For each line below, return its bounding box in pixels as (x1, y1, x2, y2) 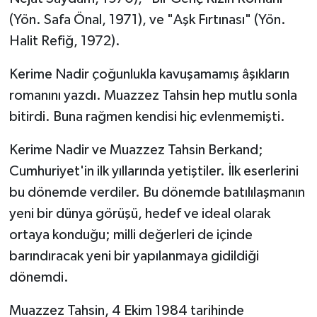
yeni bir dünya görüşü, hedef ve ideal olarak (8, 207, 270, 221)
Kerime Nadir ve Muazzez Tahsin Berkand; (8, 143, 263, 158)
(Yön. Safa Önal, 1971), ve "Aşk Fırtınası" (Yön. (8, 13, 286, 28)
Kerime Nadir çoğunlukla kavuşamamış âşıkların (8, 67, 289, 82)
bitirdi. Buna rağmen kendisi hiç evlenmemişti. (8, 110, 285, 125)
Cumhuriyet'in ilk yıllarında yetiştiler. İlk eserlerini (8, 164, 299, 179)
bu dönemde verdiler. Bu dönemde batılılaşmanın (8, 185, 305, 200)
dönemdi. (8, 270, 69, 285)
